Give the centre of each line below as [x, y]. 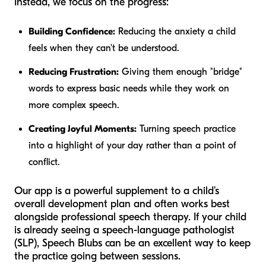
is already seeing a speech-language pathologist [124, 230]
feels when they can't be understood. [104, 48]
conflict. [44, 162]
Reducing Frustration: [74, 72]
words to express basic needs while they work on [129, 88]
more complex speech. [74, 105]
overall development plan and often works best [122, 204]
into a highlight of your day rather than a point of [132, 145]
